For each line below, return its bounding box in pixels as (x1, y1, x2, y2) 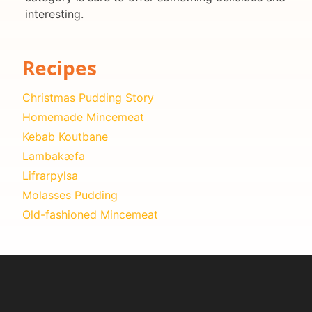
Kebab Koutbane (22, 129, 108, 143)
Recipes (22, 54, 97, 81)
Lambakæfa (22, 148, 85, 163)
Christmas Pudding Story (22, 90, 154, 104)
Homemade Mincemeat (22, 109, 144, 124)
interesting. (25, 7, 84, 22)
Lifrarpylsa (22, 168, 78, 182)
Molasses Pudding (22, 187, 118, 202)
